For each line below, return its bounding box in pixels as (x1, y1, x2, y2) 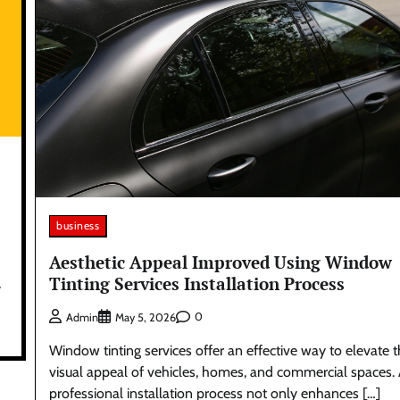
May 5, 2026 (115, 310, 177, 324)
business (56, 219, 100, 233)
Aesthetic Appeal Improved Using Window (49, 250, 393, 273)
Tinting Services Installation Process (49, 271, 346, 295)
